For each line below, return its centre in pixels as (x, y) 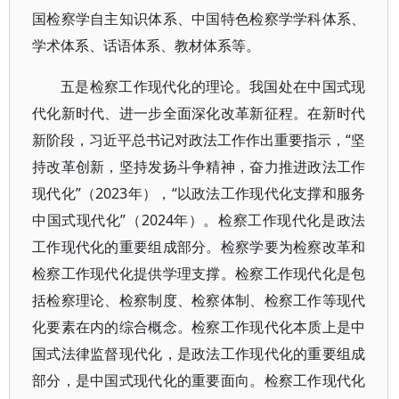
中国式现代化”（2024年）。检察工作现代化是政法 (199, 220)
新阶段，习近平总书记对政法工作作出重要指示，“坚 (199, 140)
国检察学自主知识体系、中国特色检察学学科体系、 (199, 19)
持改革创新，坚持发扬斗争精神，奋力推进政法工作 (199, 167)
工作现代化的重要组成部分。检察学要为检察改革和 (199, 247)
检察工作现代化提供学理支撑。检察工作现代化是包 (199, 273)
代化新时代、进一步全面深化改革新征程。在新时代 (199, 113)
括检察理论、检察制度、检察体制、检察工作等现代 (199, 300)
